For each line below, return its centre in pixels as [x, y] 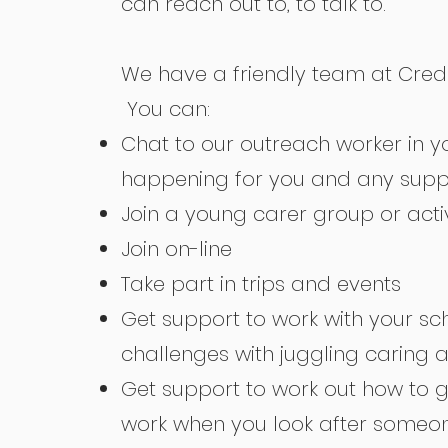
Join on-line [177, 249]
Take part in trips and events [261, 284]
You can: [166, 109]
